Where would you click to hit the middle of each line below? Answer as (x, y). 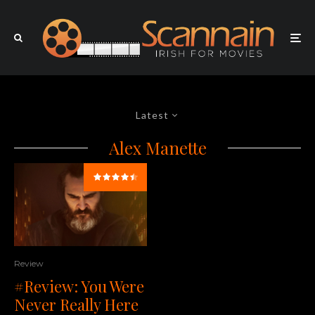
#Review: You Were (79, 286)
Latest (152, 115)
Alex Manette (157, 148)
